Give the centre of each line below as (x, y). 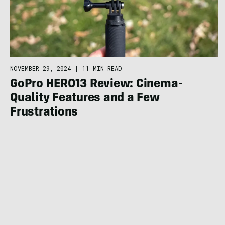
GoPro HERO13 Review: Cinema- (96, 85)
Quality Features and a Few (85, 99)
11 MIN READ (102, 68)
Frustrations (44, 113)
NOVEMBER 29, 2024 (40, 68)
